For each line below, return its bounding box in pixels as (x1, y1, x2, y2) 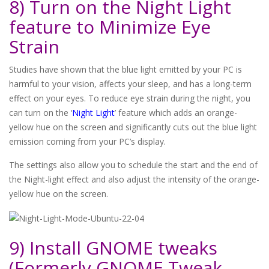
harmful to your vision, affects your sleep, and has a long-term (9, 78, 252, 90)
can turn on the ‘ (9, 107, 72, 119)
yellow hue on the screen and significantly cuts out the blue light (9, 121, 257, 133)
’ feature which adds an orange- (115, 107, 237, 119)
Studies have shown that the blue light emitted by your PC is (9, 64, 242, 76)
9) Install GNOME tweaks (9, 235, 217, 260)
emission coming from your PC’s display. (9, 136, 166, 148)
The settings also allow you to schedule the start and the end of (9, 159, 258, 171)
